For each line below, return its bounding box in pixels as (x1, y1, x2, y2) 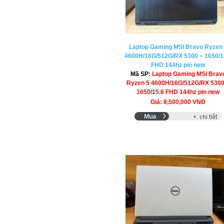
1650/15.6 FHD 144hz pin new (136, 88, 220, 95)
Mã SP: (130, 70, 152, 77)
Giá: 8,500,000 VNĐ (150, 98, 206, 105)
